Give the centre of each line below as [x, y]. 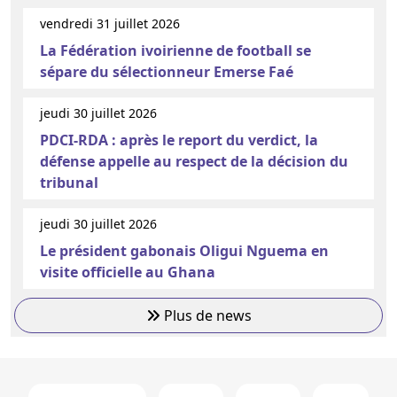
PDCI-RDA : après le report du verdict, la [179, 140]
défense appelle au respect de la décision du [194, 161]
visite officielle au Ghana [128, 272]
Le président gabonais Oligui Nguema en [184, 250]
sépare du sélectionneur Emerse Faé [167, 71]
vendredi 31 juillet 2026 [110, 23]
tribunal [69, 182]
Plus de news [206, 315]
